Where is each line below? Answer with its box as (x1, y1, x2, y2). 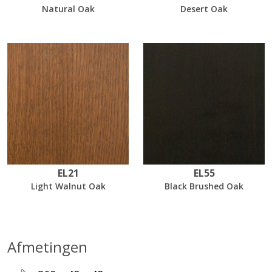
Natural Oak (41, 3, 95, 15)
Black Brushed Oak (165, 180, 243, 192)
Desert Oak (180, 3, 228, 15)
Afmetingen (7, 237, 87, 257)
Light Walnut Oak (30, 180, 106, 192)
